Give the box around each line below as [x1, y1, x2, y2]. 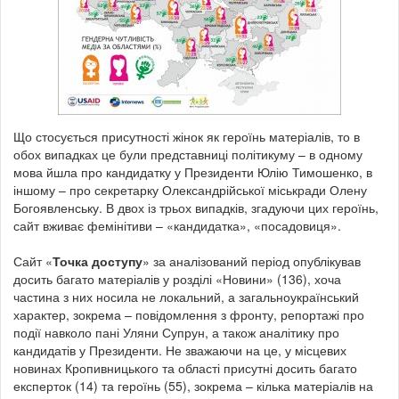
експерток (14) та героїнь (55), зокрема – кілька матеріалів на [13, 376, 373, 395]
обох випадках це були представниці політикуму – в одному [13, 144, 362, 163]
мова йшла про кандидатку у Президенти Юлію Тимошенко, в [13, 162, 372, 181]
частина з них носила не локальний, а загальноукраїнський [13, 287, 359, 305]
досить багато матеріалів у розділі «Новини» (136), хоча [13, 269, 341, 288]
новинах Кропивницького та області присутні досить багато [13, 358, 357, 377]
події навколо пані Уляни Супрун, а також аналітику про [13, 322, 339, 341]
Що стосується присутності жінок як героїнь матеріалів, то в [13, 126, 360, 145]
